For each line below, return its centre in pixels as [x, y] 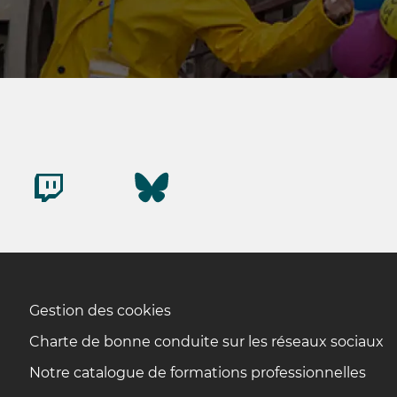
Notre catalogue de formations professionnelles [198, 373]
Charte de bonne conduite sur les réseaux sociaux [206, 342]
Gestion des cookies [100, 311]
